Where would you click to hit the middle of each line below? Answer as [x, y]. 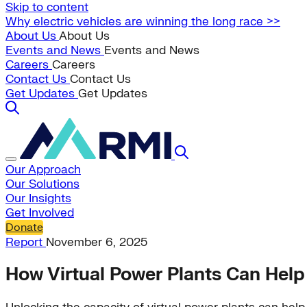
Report [26, 242]
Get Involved [40, 213]
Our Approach [43, 170]
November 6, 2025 [97, 242]
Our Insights [38, 198]
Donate [24, 228]
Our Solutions [42, 184]
